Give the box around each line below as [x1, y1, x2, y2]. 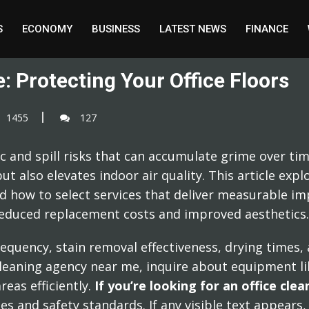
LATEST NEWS [159, 23, 226, 35]
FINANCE [246, 23, 288, 35]
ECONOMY [22, 23, 72, 35]
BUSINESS [92, 23, 140, 35]
